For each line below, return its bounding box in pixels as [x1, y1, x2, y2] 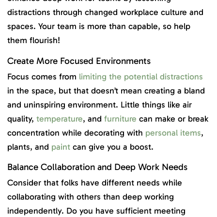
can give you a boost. [73, 141, 156, 152]
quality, [7, 113, 36, 124]
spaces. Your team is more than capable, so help [7, 21, 190, 32]
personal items [145, 127, 201, 138]
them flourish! [7, 35, 62, 46]
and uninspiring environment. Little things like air [7, 99, 192, 110]
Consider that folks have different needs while [7, 177, 182, 188]
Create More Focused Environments [7, 55, 151, 66]
